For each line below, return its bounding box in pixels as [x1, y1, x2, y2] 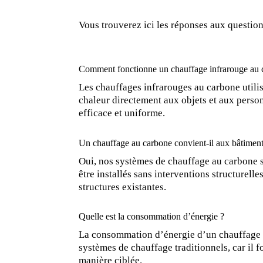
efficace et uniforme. [79, 107, 166, 119]
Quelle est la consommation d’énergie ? [79, 211, 225, 222]
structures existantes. [79, 181, 167, 193]
